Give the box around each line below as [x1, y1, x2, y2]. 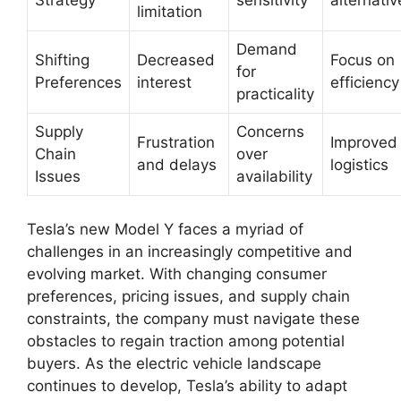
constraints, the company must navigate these [27, 310, 360, 328]
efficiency [330, 73, 399, 91]
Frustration [137, 132, 215, 151]
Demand [236, 39, 297, 58]
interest [137, 73, 192, 91]
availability [236, 166, 312, 185]
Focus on [330, 50, 395, 69]
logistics [330, 155, 388, 174]
